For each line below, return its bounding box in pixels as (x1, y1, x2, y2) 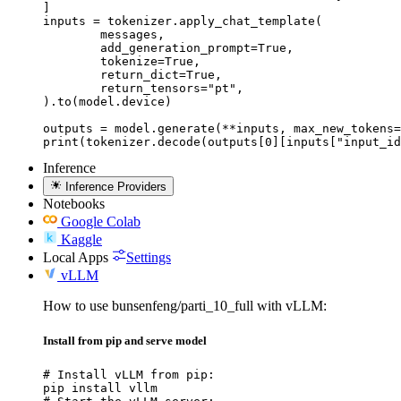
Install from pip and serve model (43, 334, 207, 348)
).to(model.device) (43, 94, 172, 108)
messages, (43, 27, 100, 41)
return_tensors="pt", (43, 81, 100, 95)
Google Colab (61, 213, 141, 229)
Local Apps (43, 249, 108, 265)
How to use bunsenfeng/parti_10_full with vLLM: (43, 297, 327, 313)
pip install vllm (43, 381, 158, 396)
